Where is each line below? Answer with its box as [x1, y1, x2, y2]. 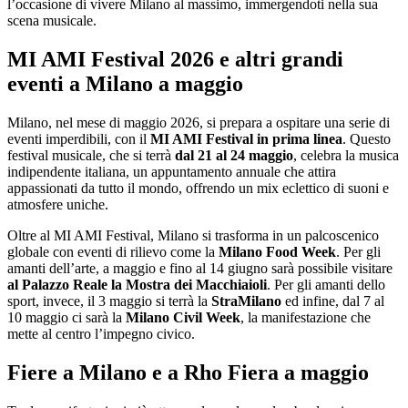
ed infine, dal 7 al [281, 293, 384, 310]
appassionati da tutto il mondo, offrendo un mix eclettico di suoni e [7, 180, 389, 197]
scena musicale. [7, 13, 97, 29]
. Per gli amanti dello [267, 277, 385, 293]
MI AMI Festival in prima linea [150, 131, 342, 148]
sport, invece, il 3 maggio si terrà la [7, 293, 211, 310]
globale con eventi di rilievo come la [7, 244, 219, 260]
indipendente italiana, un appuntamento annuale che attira [7, 164, 336, 180]
